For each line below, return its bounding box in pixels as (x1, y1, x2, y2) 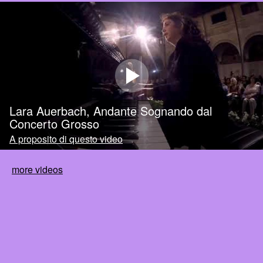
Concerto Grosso (9, 115, 99, 133)
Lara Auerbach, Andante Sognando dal (9, 102, 212, 120)
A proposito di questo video (9, 132, 123, 146)
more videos (12, 163, 63, 177)
